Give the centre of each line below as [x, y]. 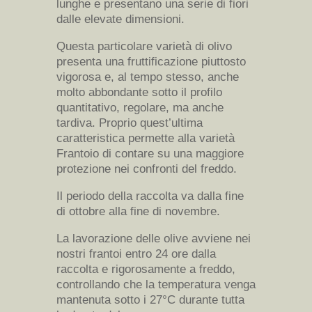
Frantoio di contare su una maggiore [150, 154]
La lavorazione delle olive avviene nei [153, 239]
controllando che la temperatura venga [156, 285]
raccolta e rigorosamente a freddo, [146, 270]
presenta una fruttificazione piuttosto [151, 62]
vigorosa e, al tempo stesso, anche [147, 77]
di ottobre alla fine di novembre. [138, 212]
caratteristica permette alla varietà [145, 139]
